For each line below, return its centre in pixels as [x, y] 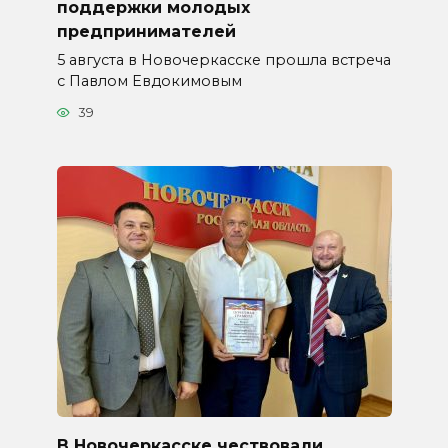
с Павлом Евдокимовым [149, 80]
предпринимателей [146, 31]
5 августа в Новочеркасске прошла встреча [223, 59]
